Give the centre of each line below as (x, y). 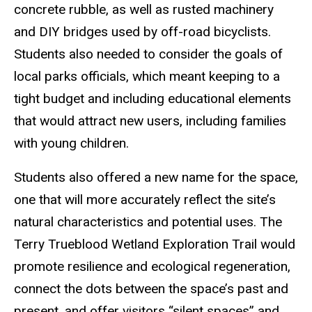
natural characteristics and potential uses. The (148, 222)
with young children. (71, 143)
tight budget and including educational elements (153, 99)
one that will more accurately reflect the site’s (145, 200)
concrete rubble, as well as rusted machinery (144, 10)
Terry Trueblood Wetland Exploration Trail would (155, 244)
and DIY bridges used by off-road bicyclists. (142, 32)
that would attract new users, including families (150, 121)
